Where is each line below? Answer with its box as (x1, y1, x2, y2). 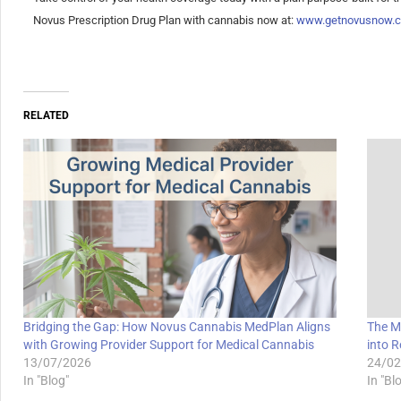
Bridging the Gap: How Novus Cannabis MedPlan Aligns (23, 320, 330, 335)
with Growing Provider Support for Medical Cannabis (23, 337, 314, 353)
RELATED (23, 109, 69, 123)
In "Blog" (23, 373, 69, 388)
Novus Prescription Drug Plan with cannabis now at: (32, 13, 296, 28)
